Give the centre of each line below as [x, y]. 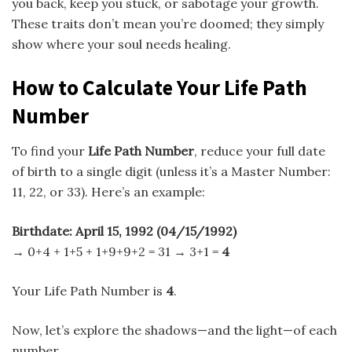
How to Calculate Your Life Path [159, 88]
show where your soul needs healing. [121, 44]
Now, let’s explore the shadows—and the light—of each [174, 330]
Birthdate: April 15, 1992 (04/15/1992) [124, 231]
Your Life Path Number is [89, 291]
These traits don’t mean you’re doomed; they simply [168, 24]
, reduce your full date [260, 151]
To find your [50, 151]
